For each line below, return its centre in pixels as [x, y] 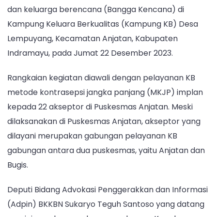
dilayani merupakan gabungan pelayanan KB [92, 136]
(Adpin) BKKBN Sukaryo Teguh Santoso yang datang [106, 204]
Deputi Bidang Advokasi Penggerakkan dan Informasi [108, 190]
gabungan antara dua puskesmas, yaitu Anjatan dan [106, 150]
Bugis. [18, 165]
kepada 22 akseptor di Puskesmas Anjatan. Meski [100, 107]
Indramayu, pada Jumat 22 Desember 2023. [90, 53]
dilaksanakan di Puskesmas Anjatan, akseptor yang [104, 121]
